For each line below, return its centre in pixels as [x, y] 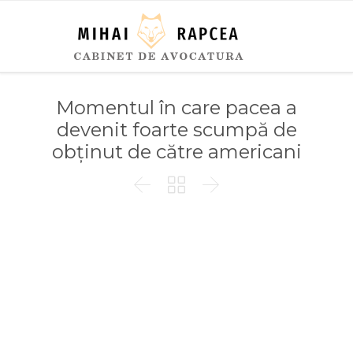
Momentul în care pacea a [176, 108]
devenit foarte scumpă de [176, 130]
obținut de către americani [176, 152]
